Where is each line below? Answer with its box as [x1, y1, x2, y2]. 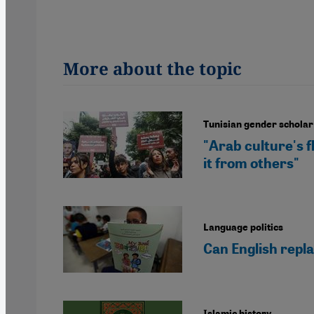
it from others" [203, 154, 299, 172]
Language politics [203, 221, 283, 234]
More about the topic [63, 56, 242, 80]
